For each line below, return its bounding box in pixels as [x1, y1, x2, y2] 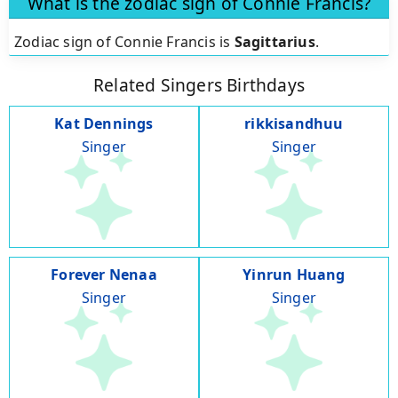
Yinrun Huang [243, 265, 346, 285]
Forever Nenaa [51, 265, 157, 285]
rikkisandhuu [244, 114, 344, 134]
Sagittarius [234, 31, 315, 52]
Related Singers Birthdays [93, 73, 305, 98]
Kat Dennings [54, 114, 154, 134]
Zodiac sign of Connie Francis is [14, 31, 235, 52]
